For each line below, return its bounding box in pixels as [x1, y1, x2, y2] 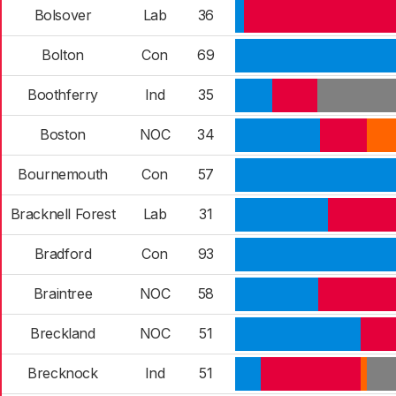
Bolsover [34, 6, 92, 24]
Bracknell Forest [10, 205, 116, 223]
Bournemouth [18, 165, 108, 183]
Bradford [34, 245, 92, 263]
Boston [40, 126, 86, 143]
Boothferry [27, 86, 98, 103]
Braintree [33, 285, 93, 302]
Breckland [30, 324, 95, 342]
